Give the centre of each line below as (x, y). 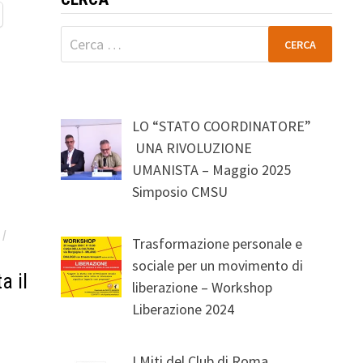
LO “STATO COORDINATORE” (222, 126)
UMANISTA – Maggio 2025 (212, 170)
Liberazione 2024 (184, 309)
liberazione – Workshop (203, 287)
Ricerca (82, 36)
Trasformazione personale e (218, 243)
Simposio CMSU (182, 192)
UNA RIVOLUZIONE (192, 148)
